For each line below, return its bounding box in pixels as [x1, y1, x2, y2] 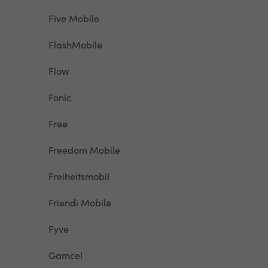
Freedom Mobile [48, 143, 120, 156]
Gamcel [48, 248, 83, 261]
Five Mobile [48, 11, 99, 25]
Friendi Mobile [48, 196, 111, 209]
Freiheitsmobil [48, 169, 109, 182]
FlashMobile [48, 38, 102, 51]
